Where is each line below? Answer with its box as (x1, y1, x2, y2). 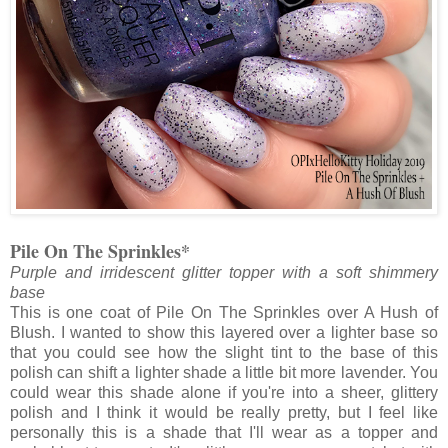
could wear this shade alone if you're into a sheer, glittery (10, 384, 438, 402)
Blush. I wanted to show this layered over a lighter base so (10, 324, 438, 342)
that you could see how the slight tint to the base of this (10, 344, 438, 362)
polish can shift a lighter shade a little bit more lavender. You (10, 364, 438, 382)
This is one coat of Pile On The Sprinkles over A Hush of (10, 304, 438, 322)
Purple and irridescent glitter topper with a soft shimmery (10, 264, 438, 282)
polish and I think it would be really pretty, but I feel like (10, 404, 438, 422)
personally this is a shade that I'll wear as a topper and (10, 424, 438, 442)
